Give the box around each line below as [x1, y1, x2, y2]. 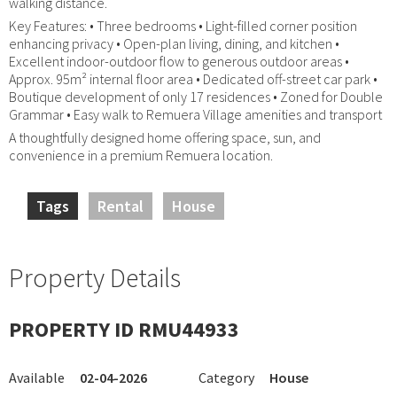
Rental [97, 195, 144, 216]
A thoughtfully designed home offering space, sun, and [9, 128, 321, 146]
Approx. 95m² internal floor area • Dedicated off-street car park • [9, 69, 378, 88]
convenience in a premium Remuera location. [9, 145, 273, 164]
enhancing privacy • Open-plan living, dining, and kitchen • [9, 34, 339, 52]
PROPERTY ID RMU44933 [9, 315, 239, 343]
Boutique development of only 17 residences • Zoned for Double [9, 87, 383, 105]
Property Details [9, 260, 181, 294]
